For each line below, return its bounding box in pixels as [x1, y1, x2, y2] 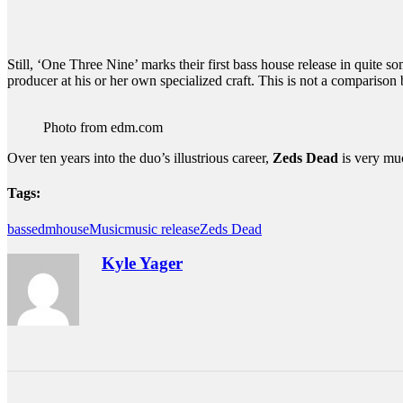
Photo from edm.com [43, 120, 163, 135]
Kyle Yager [102, 254, 183, 273]
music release [124, 220, 200, 237]
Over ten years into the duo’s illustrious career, [7, 150, 273, 166]
